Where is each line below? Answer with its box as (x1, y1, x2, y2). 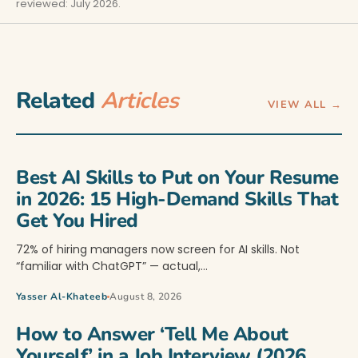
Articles (100, 86, 179, 116)
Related (16, 86, 101, 116)
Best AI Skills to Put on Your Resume (16, 165, 339, 190)
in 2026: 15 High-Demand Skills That (16, 186, 339, 212)
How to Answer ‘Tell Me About (16, 321, 288, 347)
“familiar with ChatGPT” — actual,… (16, 258, 208, 274)
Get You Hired (16, 208, 138, 233)
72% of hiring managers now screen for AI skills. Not (16, 241, 300, 257)
